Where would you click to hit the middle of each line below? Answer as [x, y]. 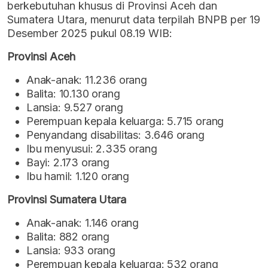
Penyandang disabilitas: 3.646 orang [115, 135]
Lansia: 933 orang [71, 250]
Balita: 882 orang [68, 236]
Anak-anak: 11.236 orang [87, 80]
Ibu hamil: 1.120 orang [78, 176]
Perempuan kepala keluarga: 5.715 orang [125, 121]
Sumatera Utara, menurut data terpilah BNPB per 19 [134, 19]
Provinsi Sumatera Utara [67, 199]
